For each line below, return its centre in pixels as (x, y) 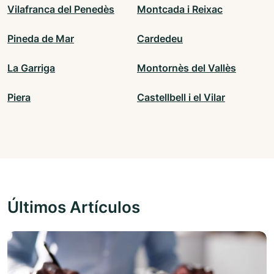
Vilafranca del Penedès (61, 9)
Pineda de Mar (41, 39)
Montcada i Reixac (180, 9)
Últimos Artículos (74, 207)
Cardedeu (160, 39)
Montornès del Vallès (187, 68)
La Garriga (31, 68)
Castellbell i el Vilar (181, 98)
